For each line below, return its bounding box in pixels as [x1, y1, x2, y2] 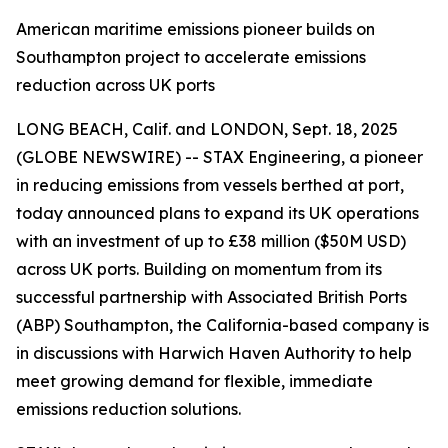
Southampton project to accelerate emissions [16, 47, 366, 67]
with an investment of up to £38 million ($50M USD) [16, 231, 406, 251]
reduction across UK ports [16, 75, 215, 95]
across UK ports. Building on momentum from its [16, 259, 382, 279]
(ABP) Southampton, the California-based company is [16, 315, 429, 335]
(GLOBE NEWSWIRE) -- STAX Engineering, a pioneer [16, 147, 423, 167]
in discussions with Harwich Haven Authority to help [16, 343, 412, 363]
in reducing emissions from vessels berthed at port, [16, 175, 404, 195]
